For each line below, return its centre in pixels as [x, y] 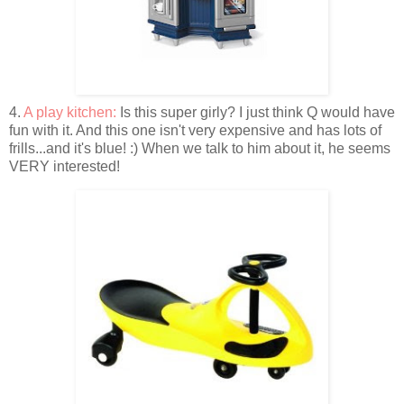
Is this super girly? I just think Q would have [256, 113]
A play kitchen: [70, 113]
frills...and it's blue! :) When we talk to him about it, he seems [200, 149]
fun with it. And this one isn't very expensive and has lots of [195, 131]
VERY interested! [64, 167]
